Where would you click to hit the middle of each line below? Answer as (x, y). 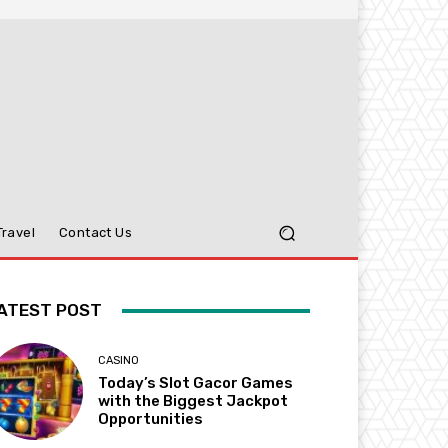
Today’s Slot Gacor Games (196, 383)
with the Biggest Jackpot (193, 401)
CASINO (119, 361)
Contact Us (96, 232)
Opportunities (151, 419)
